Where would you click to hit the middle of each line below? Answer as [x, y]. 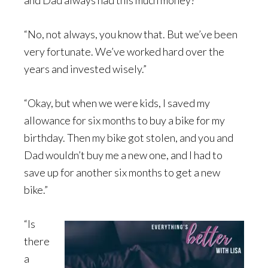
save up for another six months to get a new [122, 172]
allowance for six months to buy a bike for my [124, 120]
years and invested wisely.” [85, 69]
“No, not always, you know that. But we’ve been [131, 34]
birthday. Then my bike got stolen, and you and [129, 138]
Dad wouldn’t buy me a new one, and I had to [123, 155]
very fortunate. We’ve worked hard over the [124, 51]
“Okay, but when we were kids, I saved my [117, 103]
